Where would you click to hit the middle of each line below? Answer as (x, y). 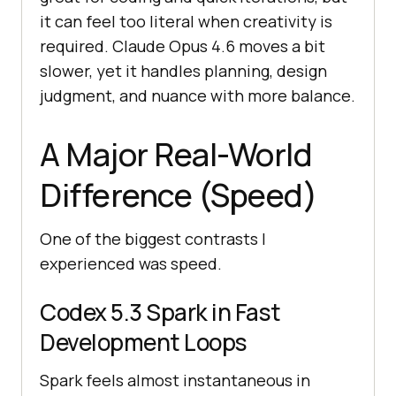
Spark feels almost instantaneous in (175, 381)
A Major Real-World (176, 155)
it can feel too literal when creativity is (186, 22)
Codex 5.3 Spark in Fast (160, 312)
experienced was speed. (131, 264)
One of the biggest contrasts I (153, 239)
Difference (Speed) (178, 195)
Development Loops (144, 343)
